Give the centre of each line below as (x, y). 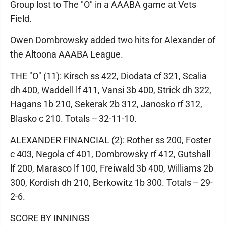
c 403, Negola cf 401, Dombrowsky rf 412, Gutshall (110, 154)
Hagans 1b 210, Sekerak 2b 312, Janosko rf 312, (106, 104)
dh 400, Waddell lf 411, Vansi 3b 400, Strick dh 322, (111, 90)
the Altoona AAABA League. (67, 54)
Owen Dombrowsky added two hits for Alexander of (113, 40)
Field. (21, 19)
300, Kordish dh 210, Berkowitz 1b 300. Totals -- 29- (111, 183)
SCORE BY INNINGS (50, 218)
